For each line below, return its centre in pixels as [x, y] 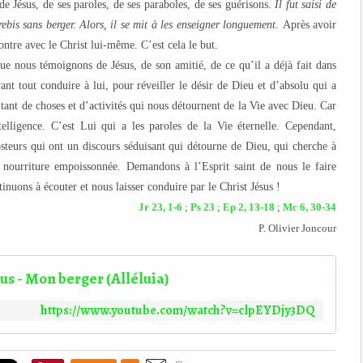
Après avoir [310, 25]
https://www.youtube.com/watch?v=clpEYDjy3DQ [178, 310]
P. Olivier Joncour [297, 228]
